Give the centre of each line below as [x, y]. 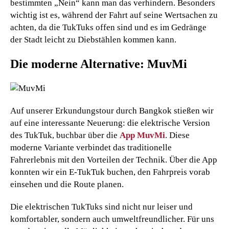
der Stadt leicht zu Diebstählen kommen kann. [93, 39]
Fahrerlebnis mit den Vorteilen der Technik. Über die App [114, 159]
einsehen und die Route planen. [67, 184]
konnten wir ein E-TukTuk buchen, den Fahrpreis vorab [110, 172]
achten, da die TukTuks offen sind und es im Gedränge [108, 27]
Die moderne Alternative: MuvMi [99, 64]
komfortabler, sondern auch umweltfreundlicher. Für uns [112, 219]
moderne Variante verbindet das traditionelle [91, 147]
